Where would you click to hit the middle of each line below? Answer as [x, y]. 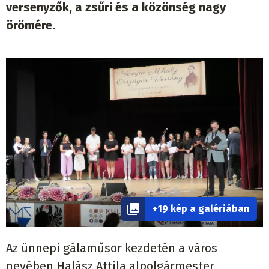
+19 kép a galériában [201, 209]
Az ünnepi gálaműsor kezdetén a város [112, 248]
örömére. [32, 26]
